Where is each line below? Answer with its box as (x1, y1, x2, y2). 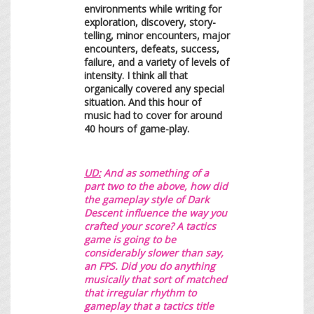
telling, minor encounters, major (84, 28, 230, 42)
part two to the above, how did (84, 179, 228, 193)
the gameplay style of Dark (84, 192, 209, 206)
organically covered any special (84, 81, 224, 95)
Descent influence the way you (84, 205, 227, 219)
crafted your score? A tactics (84, 219, 216, 233)
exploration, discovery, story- (84, 15, 216, 29)
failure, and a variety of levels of (84, 55, 229, 69)
